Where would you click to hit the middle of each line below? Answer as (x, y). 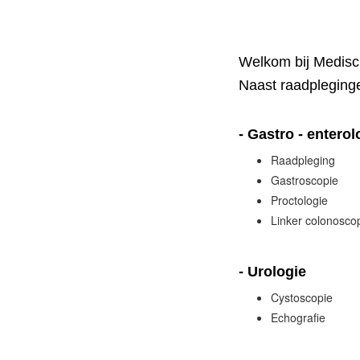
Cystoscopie (302, 297)
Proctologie (299, 200)
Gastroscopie (305, 180)
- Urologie (272, 272)
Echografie (298, 317)
